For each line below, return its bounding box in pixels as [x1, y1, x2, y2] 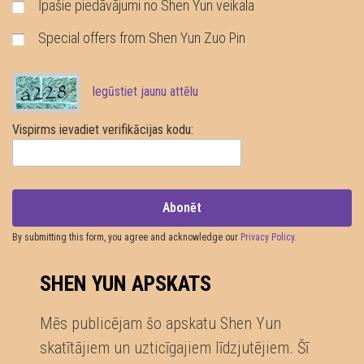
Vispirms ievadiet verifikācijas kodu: [12, 121, 193, 137]
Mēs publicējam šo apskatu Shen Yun [40, 314, 282, 334]
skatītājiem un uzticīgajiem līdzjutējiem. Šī [40, 338, 310, 358]
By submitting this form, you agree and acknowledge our [12, 231, 240, 243]
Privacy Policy [240, 231, 294, 243]
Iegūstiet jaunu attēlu [92, 84, 198, 100]
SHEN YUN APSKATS [40, 271, 212, 297]
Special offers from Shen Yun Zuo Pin [35, 28, 245, 46]
